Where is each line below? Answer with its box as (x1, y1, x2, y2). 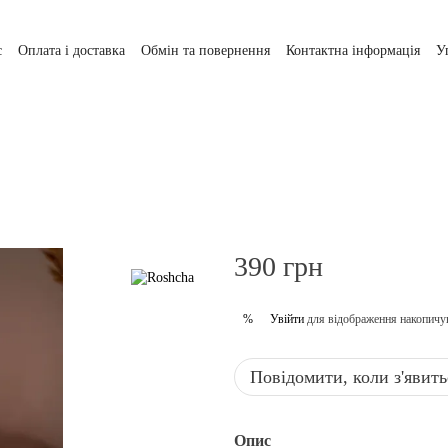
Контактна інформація (286, 42, 420, 58)
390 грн (234, 250, 323, 282)
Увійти (270, 311, 304, 326)
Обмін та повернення (141, 42, 270, 58)
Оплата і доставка (18, 42, 125, 58)
